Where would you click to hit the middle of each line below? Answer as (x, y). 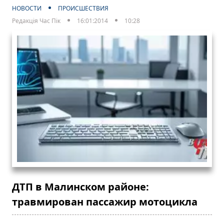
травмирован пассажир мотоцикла (105, 201)
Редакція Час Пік (36, 20)
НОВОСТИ (27, 8)
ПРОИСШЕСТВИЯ (83, 8)
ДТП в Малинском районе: (80, 186)
